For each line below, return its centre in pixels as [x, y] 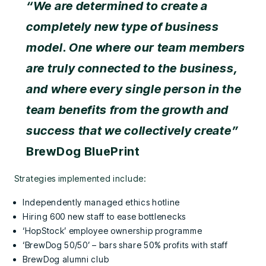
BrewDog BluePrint [83, 151]
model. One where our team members [136, 47]
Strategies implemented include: [80, 178]
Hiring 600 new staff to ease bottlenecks [104, 216]
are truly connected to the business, [132, 68]
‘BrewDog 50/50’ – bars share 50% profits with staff [125, 245]
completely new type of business [123, 27]
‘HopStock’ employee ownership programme [113, 231]
